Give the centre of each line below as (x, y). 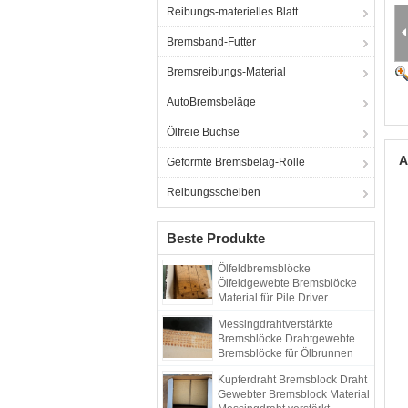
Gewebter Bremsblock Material (294, 394)
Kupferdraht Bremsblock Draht (292, 380)
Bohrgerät (242, 312)
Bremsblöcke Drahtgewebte (286, 339)
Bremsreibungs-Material (226, 72)
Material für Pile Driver (273, 298)
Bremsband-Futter (211, 42)
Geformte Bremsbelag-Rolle (236, 162)
